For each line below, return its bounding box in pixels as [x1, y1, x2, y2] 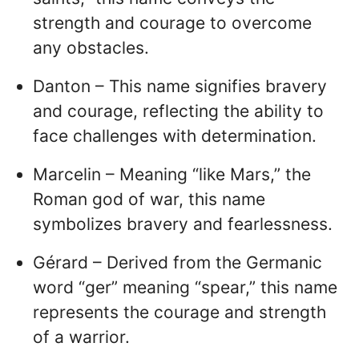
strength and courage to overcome [33, 13, 312, 34]
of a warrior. [33, 326, 130, 347]
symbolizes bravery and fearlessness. [33, 213, 333, 234]
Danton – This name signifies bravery [33, 75, 327, 96]
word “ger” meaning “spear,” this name [33, 276, 337, 297]
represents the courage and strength [33, 301, 326, 322]
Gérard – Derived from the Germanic [33, 252, 322, 272]
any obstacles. [33, 38, 149, 58]
